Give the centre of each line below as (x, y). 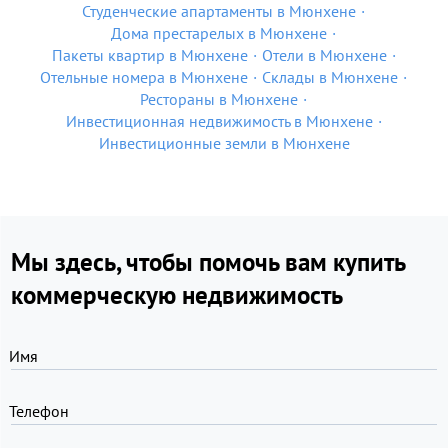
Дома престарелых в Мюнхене (219, 33)
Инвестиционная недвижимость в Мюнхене (219, 121)
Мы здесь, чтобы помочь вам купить (208, 262)
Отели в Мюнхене (324, 55)
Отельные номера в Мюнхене (144, 77)
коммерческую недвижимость (177, 295)
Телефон (39, 411)
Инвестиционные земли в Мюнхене (224, 143)
